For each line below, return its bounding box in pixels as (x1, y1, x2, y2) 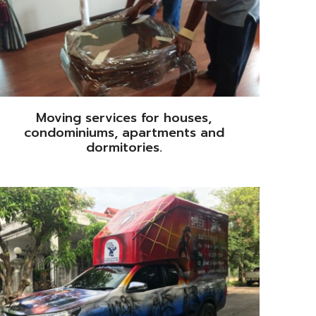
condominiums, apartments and (23, 122, 224, 142)
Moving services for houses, (36, 107, 212, 128)
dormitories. (85, 137, 162, 157)
